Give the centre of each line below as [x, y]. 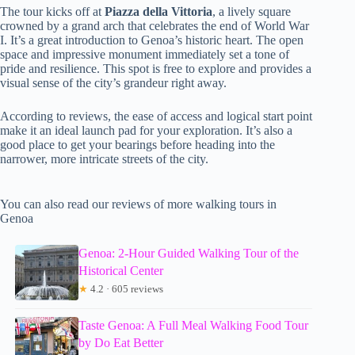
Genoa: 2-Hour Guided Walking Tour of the [189, 253]
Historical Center [121, 270]
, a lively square [252, 11]
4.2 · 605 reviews [126, 288]
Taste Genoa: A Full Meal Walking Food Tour [194, 325]
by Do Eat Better [121, 342]
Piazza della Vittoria [158, 11]
